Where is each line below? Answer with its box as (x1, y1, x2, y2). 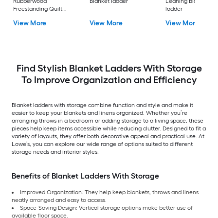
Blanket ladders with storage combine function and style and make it (12, 101, 193, 109)
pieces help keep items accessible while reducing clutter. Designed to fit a (12, 125, 206, 132)
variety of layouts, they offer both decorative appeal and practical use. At (12, 132, 204, 140)
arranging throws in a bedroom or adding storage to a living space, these (12, 117, 203, 124)
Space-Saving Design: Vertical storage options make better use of (20, 204, 193, 211)
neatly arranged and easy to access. (12, 196, 107, 203)
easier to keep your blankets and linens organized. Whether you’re (12, 109, 187, 116)
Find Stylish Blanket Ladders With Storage (16, 62, 202, 74)
